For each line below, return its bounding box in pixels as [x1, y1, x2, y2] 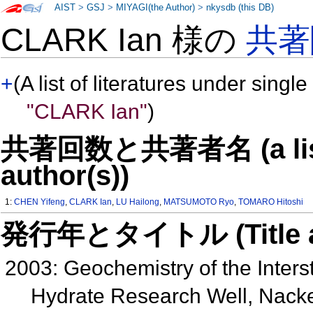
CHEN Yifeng [14, 197, 66, 208]
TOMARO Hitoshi [238, 197, 304, 208]
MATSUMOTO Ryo [163, 197, 235, 208]
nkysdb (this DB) [206, 3, 275, 13]
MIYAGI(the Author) [116, 3, 196, 13]
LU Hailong [116, 197, 160, 208]
